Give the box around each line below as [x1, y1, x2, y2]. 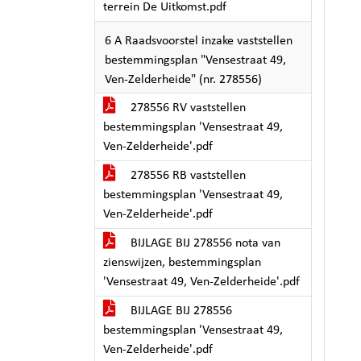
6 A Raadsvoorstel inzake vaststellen [105, 35, 293, 48]
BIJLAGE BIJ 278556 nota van [127, 237, 280, 250]
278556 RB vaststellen [127, 169, 246, 182]
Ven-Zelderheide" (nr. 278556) [105, 73, 262, 86]
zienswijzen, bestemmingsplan [103, 256, 261, 269]
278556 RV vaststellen [127, 102, 246, 114]
